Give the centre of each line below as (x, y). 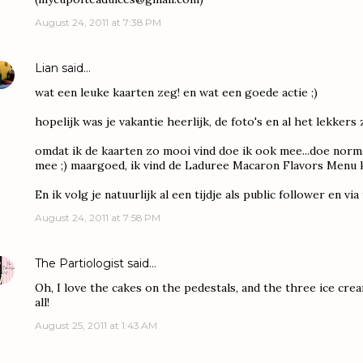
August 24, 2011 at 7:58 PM (98, 218)
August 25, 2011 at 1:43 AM (96, 325)
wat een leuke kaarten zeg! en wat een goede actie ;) (176, 92)
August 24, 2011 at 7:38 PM (98, 22)
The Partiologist (79, 263)
